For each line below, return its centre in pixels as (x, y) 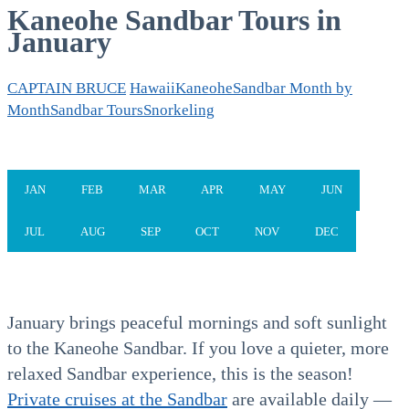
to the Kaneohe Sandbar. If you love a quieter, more (198, 348)
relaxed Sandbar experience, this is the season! (180, 374)
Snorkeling (179, 110)
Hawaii (152, 88)
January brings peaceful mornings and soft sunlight (197, 323)
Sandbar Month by (293, 88)
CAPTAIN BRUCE (67, 88)
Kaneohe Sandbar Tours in (174, 21)
